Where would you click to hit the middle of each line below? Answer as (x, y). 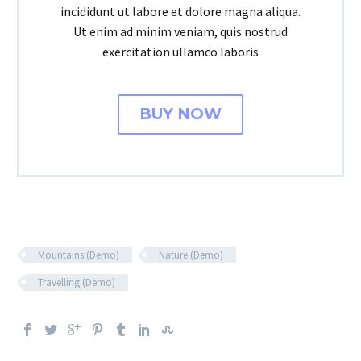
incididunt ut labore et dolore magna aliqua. (180, 11)
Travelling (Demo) (77, 282)
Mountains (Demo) (79, 255)
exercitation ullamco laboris (180, 51)
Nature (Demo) (191, 255)
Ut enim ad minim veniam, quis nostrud (180, 31)
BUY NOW (180, 114)
